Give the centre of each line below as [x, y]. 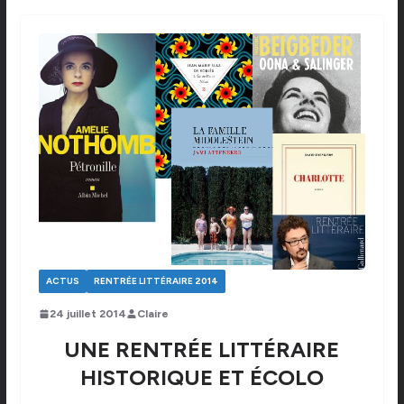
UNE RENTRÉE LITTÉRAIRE [202, 349]
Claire [152, 313]
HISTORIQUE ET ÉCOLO [202, 377]
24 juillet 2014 [87, 313]
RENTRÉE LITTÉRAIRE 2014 [156, 280]
